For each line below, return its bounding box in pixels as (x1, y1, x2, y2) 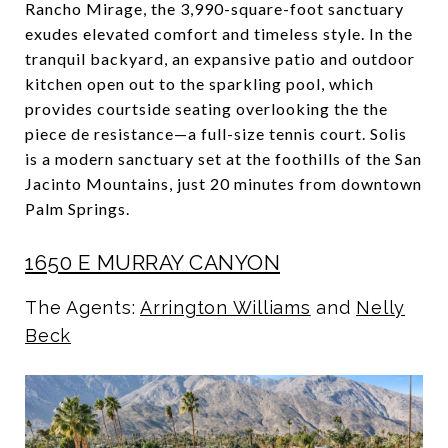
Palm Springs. (25, 198, 130, 218)
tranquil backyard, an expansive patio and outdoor (25, 48, 415, 68)
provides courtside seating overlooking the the (25, 98, 388, 118)
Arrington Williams (140, 296, 311, 318)
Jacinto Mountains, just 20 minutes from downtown (25, 173, 422, 193)
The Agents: (25, 296, 140, 318)
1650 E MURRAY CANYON (25, 249, 280, 275)
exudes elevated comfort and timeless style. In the (25, 23, 413, 43)
